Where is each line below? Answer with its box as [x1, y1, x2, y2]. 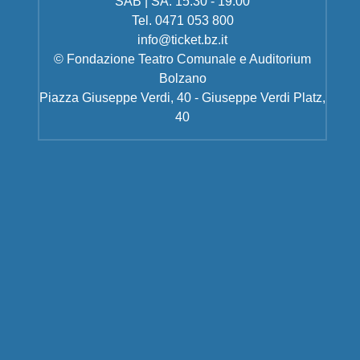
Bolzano [158, 72, 207, 85]
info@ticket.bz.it [137, 33, 228, 47]
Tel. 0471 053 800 [131, 14, 234, 27]
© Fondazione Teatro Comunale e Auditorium [54, 52, 312, 66]
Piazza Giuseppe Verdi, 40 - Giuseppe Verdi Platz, [39, 91, 326, 104]
